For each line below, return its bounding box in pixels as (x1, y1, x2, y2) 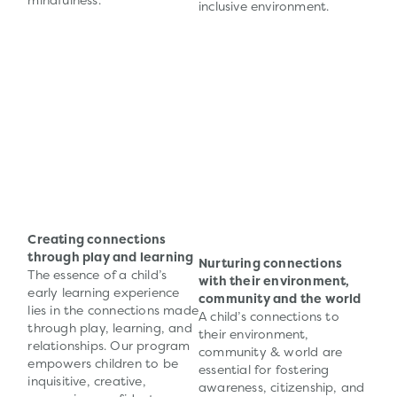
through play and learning (27, 249, 194, 266)
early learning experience (27, 284, 180, 301)
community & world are (198, 344, 343, 361)
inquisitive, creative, (27, 373, 146, 390)
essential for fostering (198, 362, 330, 378)
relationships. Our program (27, 338, 191, 354)
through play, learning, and (27, 320, 192, 337)
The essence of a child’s (27, 267, 167, 284)
